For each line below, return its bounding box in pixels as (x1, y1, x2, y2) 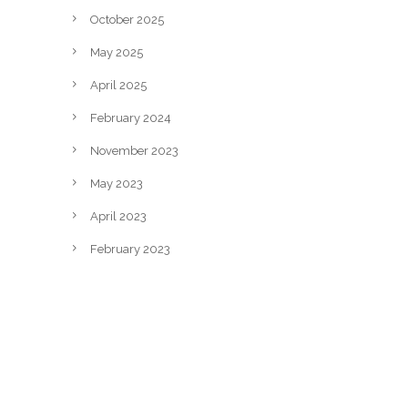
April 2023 (90, 209, 147, 223)
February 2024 (90, 111, 171, 125)
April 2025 (90, 78, 147, 92)
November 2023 (90, 144, 178, 158)
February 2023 (90, 242, 170, 256)
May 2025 (90, 46, 143, 59)
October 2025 (90, 13, 164, 26)
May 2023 (90, 177, 143, 190)
